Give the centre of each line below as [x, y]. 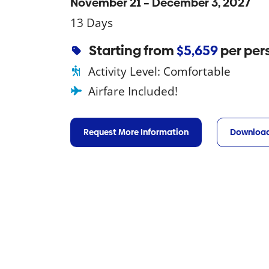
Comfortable [197, 71]
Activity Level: [125, 71]
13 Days [92, 22]
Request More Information [136, 132]
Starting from [133, 50]
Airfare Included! [133, 91]
